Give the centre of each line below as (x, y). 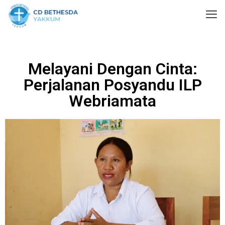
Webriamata (113, 101)
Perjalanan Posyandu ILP (113, 85)
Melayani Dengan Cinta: (113, 69)
